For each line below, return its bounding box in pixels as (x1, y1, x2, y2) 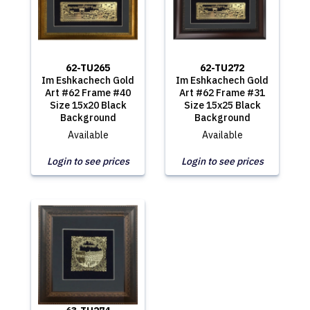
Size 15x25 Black (183, 99, 261, 111)
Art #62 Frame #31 (179, 86, 265, 99)
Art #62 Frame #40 (45, 86, 131, 99)
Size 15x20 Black (49, 99, 127, 111)
